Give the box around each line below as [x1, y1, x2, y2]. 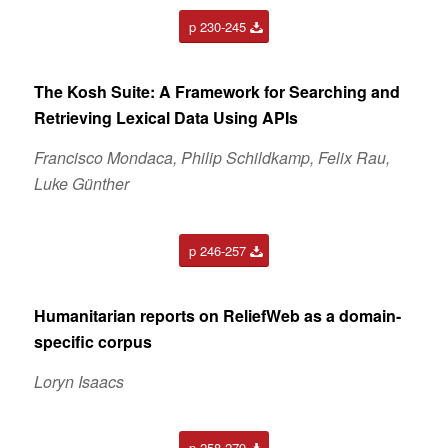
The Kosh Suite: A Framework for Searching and [33, 80, 400, 104]
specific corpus [33, 330, 152, 354]
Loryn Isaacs [33, 369, 124, 393]
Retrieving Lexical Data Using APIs [33, 106, 298, 130]
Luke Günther [33, 171, 129, 195]
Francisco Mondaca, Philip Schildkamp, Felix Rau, [33, 145, 390, 169]
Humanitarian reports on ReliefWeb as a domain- [33, 304, 401, 328]
